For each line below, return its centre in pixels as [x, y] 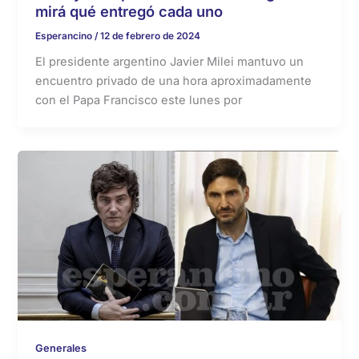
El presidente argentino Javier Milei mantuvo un [170, 62]
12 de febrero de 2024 [151, 36]
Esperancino [65, 36]
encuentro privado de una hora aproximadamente [174, 81]
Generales [61, 348]
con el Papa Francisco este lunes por [139, 101]
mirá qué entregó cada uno [129, 11]
